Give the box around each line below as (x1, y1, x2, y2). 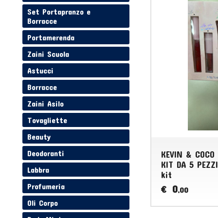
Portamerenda (27, 33, 75, 42)
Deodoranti (27, 148, 65, 158)
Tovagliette (27, 115, 68, 125)
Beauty (27, 132, 51, 142)
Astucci (27, 66, 54, 75)
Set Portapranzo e (27, 7, 91, 17)
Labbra (27, 165, 50, 175)
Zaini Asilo (27, 99, 64, 109)
